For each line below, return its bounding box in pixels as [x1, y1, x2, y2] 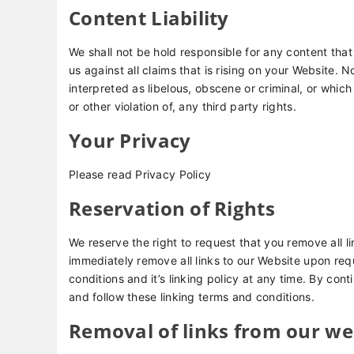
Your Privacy [69, 127, 191, 153]
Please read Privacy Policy [69, 168, 212, 181]
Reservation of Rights [69, 195, 275, 221]
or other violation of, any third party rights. [69, 100, 296, 113]
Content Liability [69, 5, 229, 31]
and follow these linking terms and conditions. [69, 290, 314, 303]
